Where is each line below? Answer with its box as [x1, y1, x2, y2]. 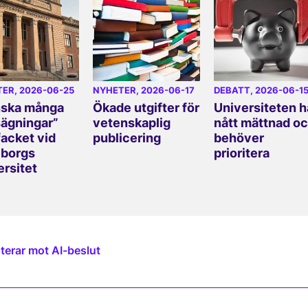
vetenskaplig [92, 115, 170, 131]
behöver [213, 131, 264, 146]
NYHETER [92, 85, 136, 96]
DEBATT [213, 85, 250, 96]
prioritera [213, 146, 269, 161]
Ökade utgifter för [92, 100, 199, 115]
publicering [92, 131, 161, 146]
